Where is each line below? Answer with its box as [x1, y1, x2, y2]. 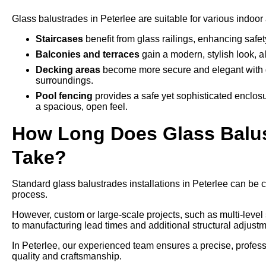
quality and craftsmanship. [12, 251, 122, 261]
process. [12, 189, 47, 199]
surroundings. [36, 75, 93, 85]
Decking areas [36, 65, 100, 75]
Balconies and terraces [36, 49, 140, 59]
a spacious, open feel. [36, 102, 128, 112]
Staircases [36, 34, 83, 44]
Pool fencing [36, 91, 93, 101]
